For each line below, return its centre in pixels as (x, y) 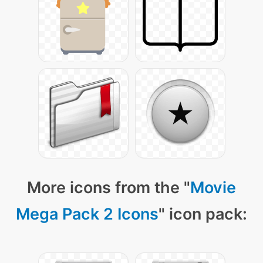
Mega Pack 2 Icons (87, 214)
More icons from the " (109, 188)
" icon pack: (203, 214)
